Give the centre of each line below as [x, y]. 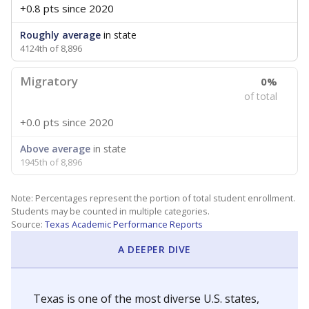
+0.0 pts [40, 122]
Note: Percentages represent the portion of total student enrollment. [153, 198]
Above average [55, 149]
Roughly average [60, 35]
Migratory [49, 81]
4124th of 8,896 [51, 48]
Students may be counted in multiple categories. [110, 211]
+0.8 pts [40, 8]
